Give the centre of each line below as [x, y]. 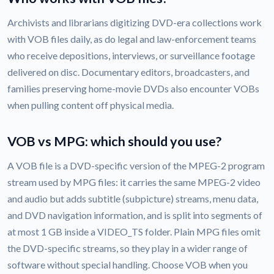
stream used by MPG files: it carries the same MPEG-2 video [134, 182]
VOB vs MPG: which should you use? [114, 142]
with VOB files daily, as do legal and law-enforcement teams [132, 39]
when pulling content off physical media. [91, 105]
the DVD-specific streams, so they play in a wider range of [128, 248]
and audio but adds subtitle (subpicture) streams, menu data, [133, 199]
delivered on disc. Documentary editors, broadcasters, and [128, 72]
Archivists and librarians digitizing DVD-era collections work [135, 23]
